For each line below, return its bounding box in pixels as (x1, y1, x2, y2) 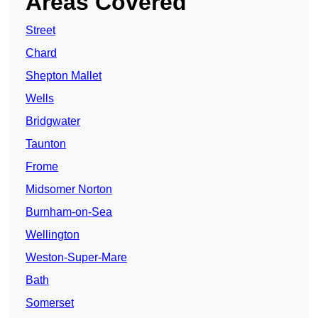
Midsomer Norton (26, 183, 112, 196)
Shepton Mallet (26, 70, 102, 82)
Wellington (26, 229, 79, 241)
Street (26, 24, 55, 37)
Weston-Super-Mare (26, 251, 127, 264)
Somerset (26, 297, 74, 309)
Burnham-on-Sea (26, 206, 112, 219)
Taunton (26, 138, 66, 150)
